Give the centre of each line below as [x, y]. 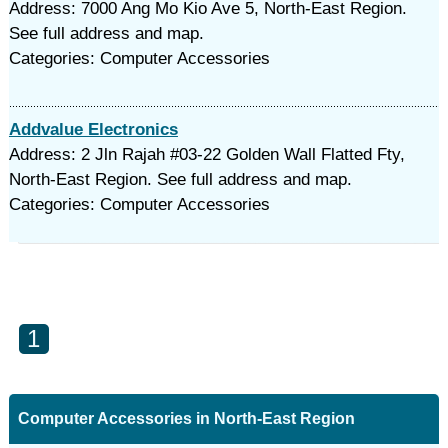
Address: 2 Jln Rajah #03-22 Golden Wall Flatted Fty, [206, 154]
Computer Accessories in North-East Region [186, 418]
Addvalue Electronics [93, 129]
